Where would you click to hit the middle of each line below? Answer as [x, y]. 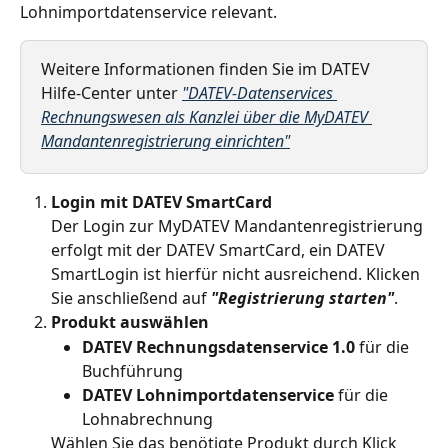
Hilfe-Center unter [111, 92]
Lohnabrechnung [147, 418]
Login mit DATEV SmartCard [161, 201]
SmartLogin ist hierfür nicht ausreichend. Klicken [237, 274]
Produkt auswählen [130, 322]
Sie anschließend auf [131, 298]
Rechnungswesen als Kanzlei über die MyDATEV [206, 116]
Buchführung [132, 370]
